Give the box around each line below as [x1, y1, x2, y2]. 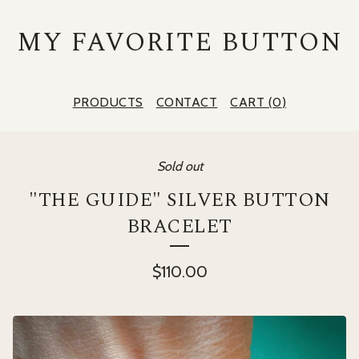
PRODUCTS [72, 95, 143, 110]
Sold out [156, 159, 203, 174]
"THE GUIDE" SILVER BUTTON [29, 186, 330, 215]
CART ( [230, 95, 273, 110]
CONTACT [155, 95, 218, 110]
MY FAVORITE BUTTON [16, 23, 343, 63]
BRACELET [127, 212, 232, 241]
